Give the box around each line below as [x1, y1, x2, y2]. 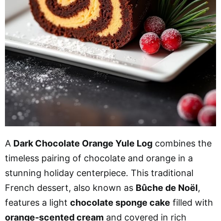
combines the [152, 138, 212, 149]
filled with [170, 197, 213, 208]
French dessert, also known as [5, 183, 136, 193]
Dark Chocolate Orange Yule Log [13, 138, 152, 149]
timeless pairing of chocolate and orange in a [5, 153, 193, 164]
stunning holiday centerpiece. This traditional [5, 168, 193, 179]
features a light [5, 197, 70, 208]
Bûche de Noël [136, 183, 198, 193]
